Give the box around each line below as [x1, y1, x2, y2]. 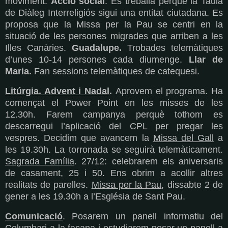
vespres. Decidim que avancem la [5, 133, 153, 144]
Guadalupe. [72, 43, 122, 53]
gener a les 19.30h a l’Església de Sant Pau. [5, 191, 185, 202]
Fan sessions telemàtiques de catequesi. [32, 66, 199, 77]
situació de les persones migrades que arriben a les [5, 31, 223, 42]
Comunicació [5, 211, 63, 222]
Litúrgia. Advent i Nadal [5, 86, 110, 97]
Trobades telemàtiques [122, 43, 223, 53]
